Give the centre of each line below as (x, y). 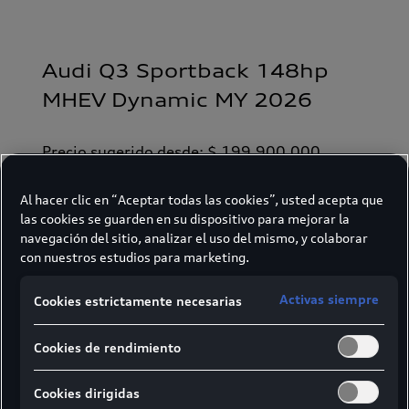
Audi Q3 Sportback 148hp (185, 71)
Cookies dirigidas (87, 393)
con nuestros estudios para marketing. (135, 257)
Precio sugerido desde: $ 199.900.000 (181, 152)
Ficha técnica (204, 217)
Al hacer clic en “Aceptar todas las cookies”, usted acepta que (202, 199)
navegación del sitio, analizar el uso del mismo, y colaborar (194, 237)
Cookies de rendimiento (107, 347)
